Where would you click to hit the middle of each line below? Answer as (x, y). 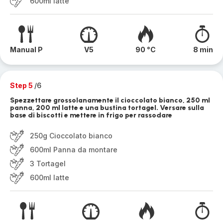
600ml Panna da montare (74, 150)
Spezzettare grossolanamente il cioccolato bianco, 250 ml (110, 100)
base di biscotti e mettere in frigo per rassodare (91, 115)
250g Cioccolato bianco (71, 136)
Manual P (26, 50)
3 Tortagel (48, 164)
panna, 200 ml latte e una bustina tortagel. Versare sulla (107, 108)
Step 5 (22, 85)
